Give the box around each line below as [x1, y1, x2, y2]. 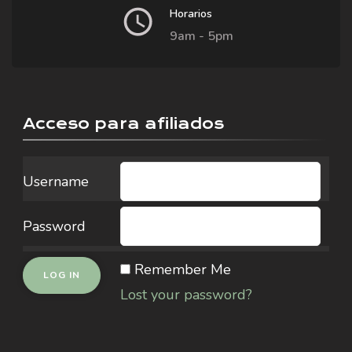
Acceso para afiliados [23, 115, 224, 133]
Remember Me [134, 260, 231, 279]
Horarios [170, 6, 212, 21]
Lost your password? [120, 285, 252, 304]
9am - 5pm [170, 27, 233, 45]
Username [23, 172, 89, 191]
